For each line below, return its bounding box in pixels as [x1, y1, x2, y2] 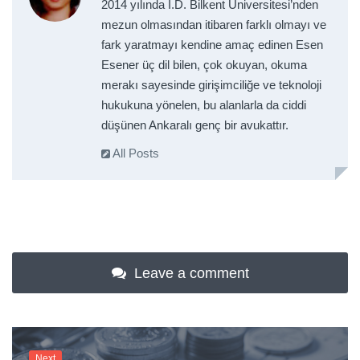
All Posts [109, 145, 159, 160]
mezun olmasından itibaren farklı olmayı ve [100, 17, 326, 31]
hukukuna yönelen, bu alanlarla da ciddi [100, 97, 306, 112]
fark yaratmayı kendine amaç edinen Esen [100, 37, 323, 51]
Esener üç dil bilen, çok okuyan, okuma [100, 57, 307, 72]
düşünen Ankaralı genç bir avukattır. [100, 117, 288, 132]
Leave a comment [129, 265, 249, 282]
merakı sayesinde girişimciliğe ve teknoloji [100, 77, 321, 92]
